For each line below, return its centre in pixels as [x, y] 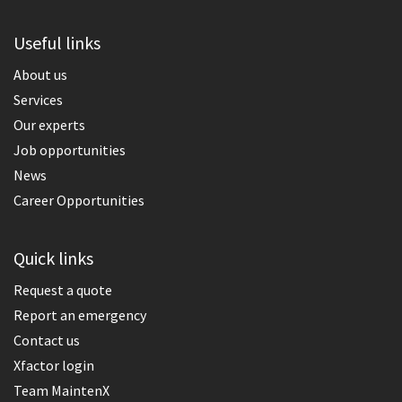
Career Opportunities [79, 200]
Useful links [57, 42]
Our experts [49, 124]
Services [38, 99]
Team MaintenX [61, 390]
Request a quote [63, 289]
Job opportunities [70, 149]
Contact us [47, 340]
